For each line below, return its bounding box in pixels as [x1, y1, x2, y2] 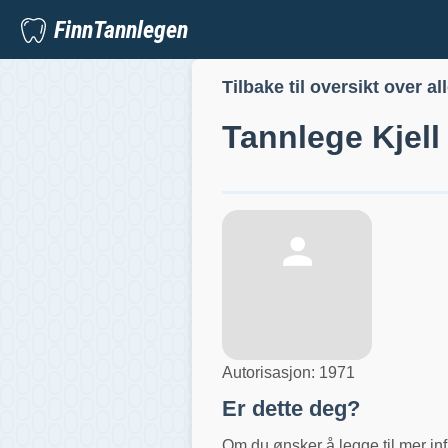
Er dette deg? [222, 395, 360, 421]
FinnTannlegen [54, 15, 188, 44]
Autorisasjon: [222, 363, 319, 381]
